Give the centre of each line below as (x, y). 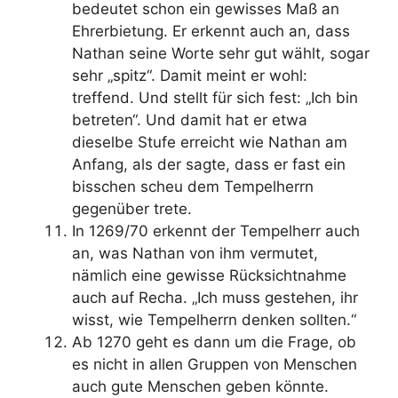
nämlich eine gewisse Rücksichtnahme (209, 275)
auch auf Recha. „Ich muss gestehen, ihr (215, 297)
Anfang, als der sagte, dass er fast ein (209, 164)
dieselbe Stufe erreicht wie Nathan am (210, 142)
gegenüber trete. (132, 208)
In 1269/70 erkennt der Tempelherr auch (216, 231)
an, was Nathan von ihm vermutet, (195, 253)
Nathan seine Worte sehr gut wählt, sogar (221, 53)
